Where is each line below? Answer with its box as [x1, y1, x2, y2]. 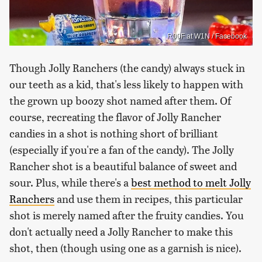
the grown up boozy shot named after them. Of [9, 92, 231, 108]
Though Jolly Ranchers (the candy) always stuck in [9, 60, 245, 75]
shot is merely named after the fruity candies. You [9, 207, 244, 222]
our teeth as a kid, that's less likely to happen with [9, 76, 243, 91]
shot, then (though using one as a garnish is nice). [9, 240, 242, 255]
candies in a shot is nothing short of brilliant [9, 125, 218, 140]
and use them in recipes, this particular [54, 191, 243, 206]
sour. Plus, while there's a [9, 174, 131, 189]
